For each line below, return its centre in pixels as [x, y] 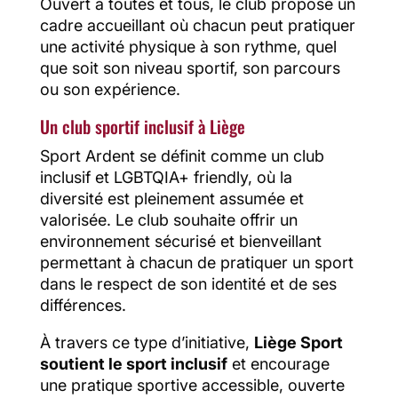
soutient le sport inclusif [133, 363]
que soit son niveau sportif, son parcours [190, 68]
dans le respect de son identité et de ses [188, 283]
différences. [83, 305]
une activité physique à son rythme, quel [188, 46]
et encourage [278, 363]
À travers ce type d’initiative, [147, 342]
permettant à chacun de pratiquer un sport [196, 262]
